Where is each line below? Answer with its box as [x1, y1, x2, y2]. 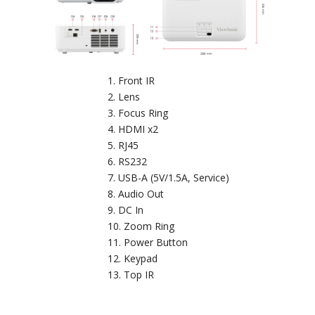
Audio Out [117, 186, 164, 200]
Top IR [123, 267, 154, 281]
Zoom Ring [123, 219, 174, 233]
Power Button [123, 235, 188, 249]
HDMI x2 [117, 122, 158, 136]
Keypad [123, 251, 157, 265]
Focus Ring [117, 105, 168, 120]
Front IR [117, 73, 155, 87]
